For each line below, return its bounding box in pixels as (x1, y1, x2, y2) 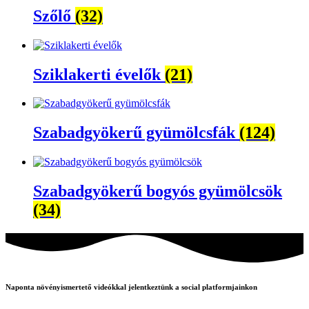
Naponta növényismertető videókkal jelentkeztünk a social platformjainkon (6, 283, 257, 292)
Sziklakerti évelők (33, 65, 165, 83)
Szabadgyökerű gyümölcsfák (33, 123, 239, 142)
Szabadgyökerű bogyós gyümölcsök (33, 182, 282, 201)
